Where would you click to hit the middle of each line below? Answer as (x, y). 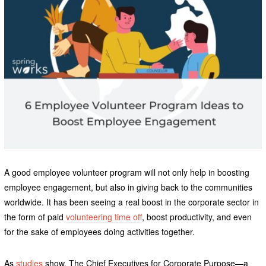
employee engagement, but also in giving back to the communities (128, 187)
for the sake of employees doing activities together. (99, 232)
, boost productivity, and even (197, 217)
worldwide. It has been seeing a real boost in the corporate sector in (131, 202)
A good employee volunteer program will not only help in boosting (126, 172)
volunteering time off (104, 217)
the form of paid (35, 217)
